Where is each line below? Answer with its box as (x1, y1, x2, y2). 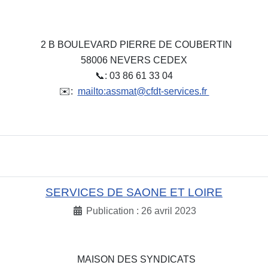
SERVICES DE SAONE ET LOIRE (45, 185, 223, 199)
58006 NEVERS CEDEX (81, 54, 187, 65)
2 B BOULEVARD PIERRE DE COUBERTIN (36, 39, 232, 50)
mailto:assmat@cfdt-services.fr (77, 86, 209, 96)
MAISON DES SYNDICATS (72, 254, 196, 265)
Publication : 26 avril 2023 (86, 205, 196, 216)
